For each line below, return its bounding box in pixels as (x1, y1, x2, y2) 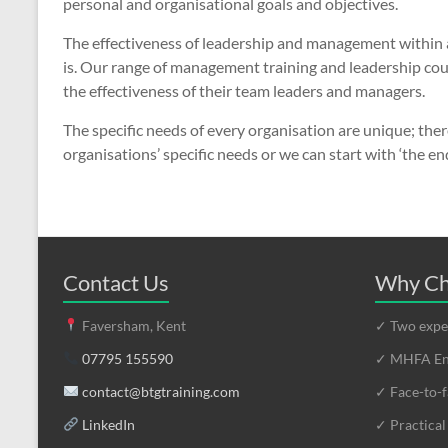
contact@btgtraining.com (81, 383, 240, 400)
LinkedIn (81, 416, 135, 433)
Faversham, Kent (78, 317, 186, 334)
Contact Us (63, 269, 169, 296)
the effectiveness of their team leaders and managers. (63, 81, 425, 100)
